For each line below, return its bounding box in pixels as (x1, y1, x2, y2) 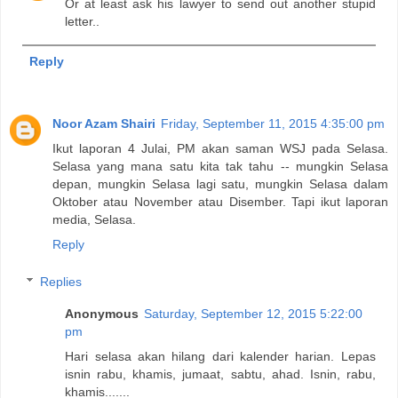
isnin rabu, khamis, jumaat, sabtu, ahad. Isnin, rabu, (65, 366, 376, 381)
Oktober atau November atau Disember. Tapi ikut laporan (52, 195, 388, 210)
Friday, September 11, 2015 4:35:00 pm (161, 116, 385, 131)
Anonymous (65, 306, 139, 321)
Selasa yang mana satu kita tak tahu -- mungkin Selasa (52, 159, 388, 174)
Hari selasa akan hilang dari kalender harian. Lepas (65, 348, 376, 363)
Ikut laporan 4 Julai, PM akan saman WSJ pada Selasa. (52, 141, 388, 156)
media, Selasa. (52, 212, 136, 227)
